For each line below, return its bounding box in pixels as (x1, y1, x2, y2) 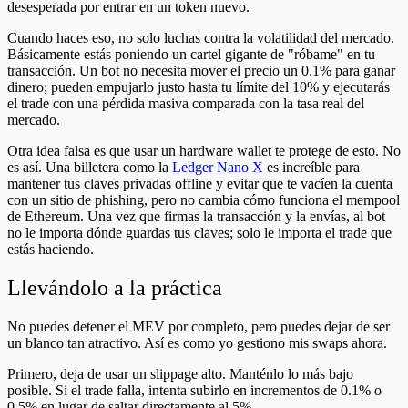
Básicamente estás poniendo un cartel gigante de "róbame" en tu (7, 46, 375, 63)
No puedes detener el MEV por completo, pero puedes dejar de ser (7, 319, 390, 334)
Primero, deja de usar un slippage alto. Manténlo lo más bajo (7, 366, 353, 382)
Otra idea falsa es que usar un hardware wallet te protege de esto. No (7, 143, 401, 159)
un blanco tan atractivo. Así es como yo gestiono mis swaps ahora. (7, 335, 387, 351)
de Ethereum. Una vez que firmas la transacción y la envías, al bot (7, 209, 385, 225)
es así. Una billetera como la (7, 159, 172, 176)
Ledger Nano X (172, 159, 263, 176)
